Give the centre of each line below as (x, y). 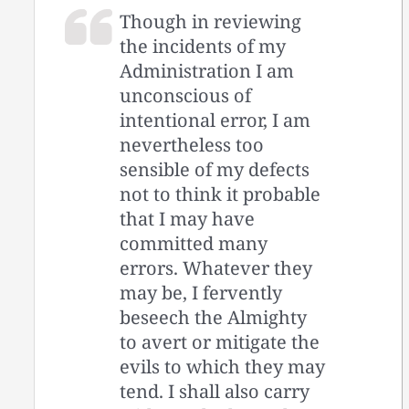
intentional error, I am (215, 121)
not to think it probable (220, 194)
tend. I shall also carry (215, 392)
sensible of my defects (215, 170)
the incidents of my (203, 47)
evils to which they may (223, 367)
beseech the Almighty (214, 318)
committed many (194, 244)
